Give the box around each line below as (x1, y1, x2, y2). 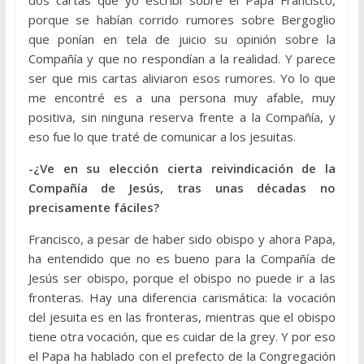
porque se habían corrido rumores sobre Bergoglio (28, 11, 336, 28)
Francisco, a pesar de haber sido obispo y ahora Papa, (28, 231, 336, 248)
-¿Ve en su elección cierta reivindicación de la (28, 160, 336, 177)
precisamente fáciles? (28, 199, 159, 216)
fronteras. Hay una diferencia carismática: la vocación (28, 289, 336, 306)
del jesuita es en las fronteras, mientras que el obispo (28, 309, 336, 326)
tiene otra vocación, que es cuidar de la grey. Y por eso (28, 328, 336, 345)
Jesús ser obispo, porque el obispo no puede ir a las (28, 270, 336, 287)
